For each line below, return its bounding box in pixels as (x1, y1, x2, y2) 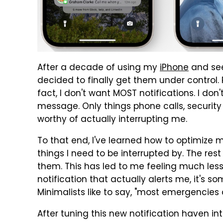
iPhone (160, 61, 189, 76)
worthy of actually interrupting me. (37, 113, 187, 127)
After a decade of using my (37, 61, 160, 76)
